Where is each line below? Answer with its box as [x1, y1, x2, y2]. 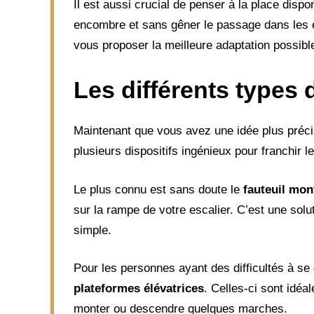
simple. [74, 223, 111, 237]
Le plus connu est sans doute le [74, 182, 243, 196]
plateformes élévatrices [74, 282, 204, 295]
